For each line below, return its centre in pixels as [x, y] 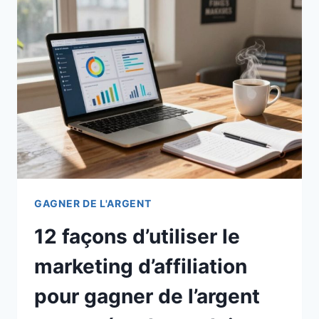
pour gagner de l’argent [147, 296]
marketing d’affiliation [141, 266]
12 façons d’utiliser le [137, 236]
